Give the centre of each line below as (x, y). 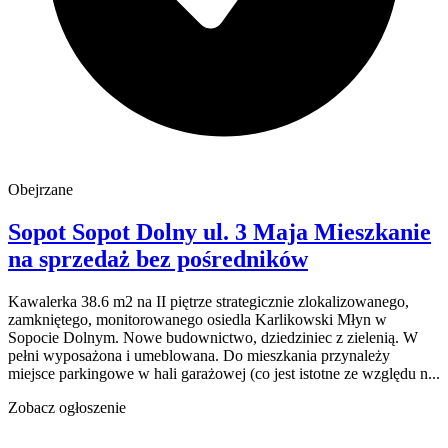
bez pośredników (222, 259)
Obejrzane (40, 190)
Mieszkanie (372, 232)
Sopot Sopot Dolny (102, 232)
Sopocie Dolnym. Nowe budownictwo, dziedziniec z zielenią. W (213, 338)
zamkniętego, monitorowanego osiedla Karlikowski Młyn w (197, 320)
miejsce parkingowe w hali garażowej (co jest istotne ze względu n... (224, 374)
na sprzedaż (69, 259)
